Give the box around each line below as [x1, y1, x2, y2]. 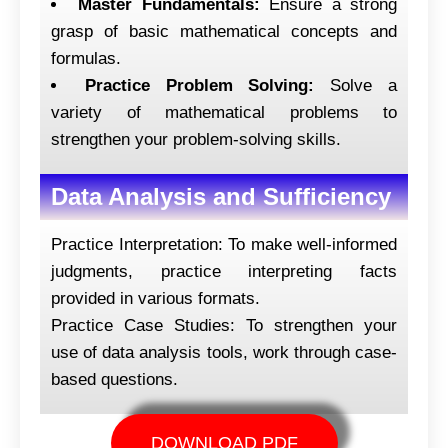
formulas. [51, 48, 121, 68]
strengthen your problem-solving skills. [51, 129, 341, 149]
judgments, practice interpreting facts [51, 261, 397, 281]
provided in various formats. [51, 288, 260, 308]
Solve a [314, 75, 398, 95]
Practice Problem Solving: [84, 75, 315, 95]
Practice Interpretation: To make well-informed [51, 234, 397, 254]
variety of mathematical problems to [51, 102, 397, 122]
